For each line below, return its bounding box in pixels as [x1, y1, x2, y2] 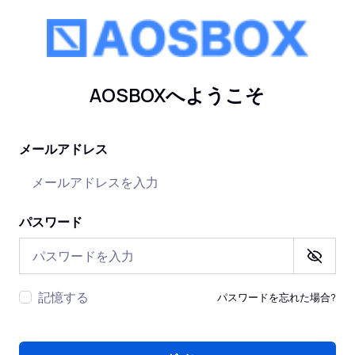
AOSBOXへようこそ [90, 82, 265, 108]
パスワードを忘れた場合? [217, 290, 336, 304]
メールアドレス [19, 140, 108, 158]
